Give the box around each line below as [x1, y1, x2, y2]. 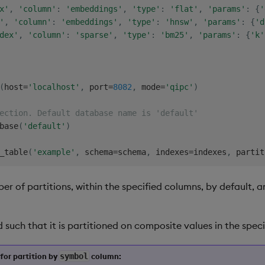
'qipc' [164, 82, 193, 92]
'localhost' [27, 82, 80, 92]
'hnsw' [164, 17, 193, 27]
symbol [60, 251, 89, 261]
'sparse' [75, 30, 113, 40]
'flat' [169, 4, 198, 14]
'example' [32, 147, 75, 157]
